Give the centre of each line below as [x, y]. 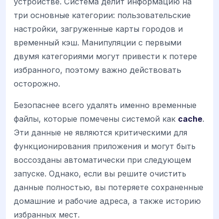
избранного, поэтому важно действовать [98, 70]
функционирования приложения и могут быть [105, 146]
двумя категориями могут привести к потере [105, 56]
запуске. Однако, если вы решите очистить [100, 174]
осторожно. [37, 84]
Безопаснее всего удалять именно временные [105, 105]
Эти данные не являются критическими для [100, 133]
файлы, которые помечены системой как [96, 119]
